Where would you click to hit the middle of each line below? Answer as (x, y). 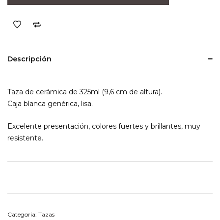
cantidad (22, 28)
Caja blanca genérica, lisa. (50, 104)
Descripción (29, 59)
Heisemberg (28, 16)
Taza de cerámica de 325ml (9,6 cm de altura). (85, 92)
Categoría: (23, 214)
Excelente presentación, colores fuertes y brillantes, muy (104, 126)
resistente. (25, 138)
